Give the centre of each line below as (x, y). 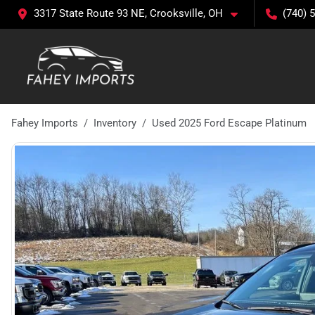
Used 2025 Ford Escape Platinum (229, 123)
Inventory (115, 123)
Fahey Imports (45, 123)
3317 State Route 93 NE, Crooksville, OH (128, 13)
